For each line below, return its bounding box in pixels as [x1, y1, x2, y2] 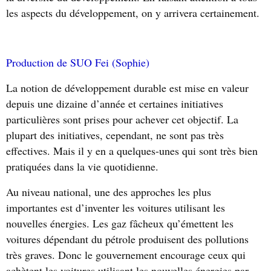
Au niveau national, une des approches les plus [6, 184, 211, 199]
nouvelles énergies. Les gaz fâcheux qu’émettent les [6, 216, 233, 230]
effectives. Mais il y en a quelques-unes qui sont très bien [6, 143, 258, 158]
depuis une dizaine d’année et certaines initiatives [6, 96, 223, 111]
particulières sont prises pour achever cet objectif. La [6, 112, 238, 126]
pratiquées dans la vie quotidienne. [6, 159, 158, 174]
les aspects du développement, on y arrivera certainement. [6, 5, 260, 20]
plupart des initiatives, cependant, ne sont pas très [6, 128, 224, 142]
